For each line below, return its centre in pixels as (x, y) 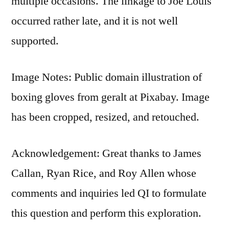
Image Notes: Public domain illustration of (107, 77)
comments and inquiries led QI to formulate (109, 193)
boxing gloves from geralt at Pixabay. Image (110, 97)
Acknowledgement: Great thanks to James (106, 153)
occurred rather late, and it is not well (95, 21)
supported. (35, 41)
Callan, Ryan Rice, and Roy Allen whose (104, 173)
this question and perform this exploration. (106, 213)
